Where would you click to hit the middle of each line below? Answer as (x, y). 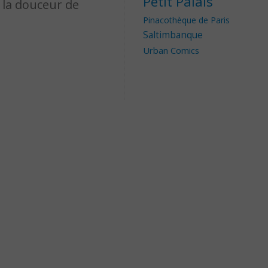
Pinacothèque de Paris (186, 20)
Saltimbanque (173, 35)
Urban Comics (171, 51)
